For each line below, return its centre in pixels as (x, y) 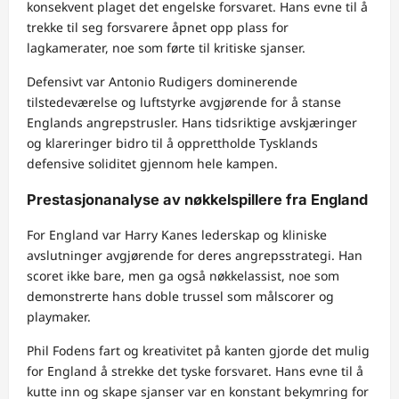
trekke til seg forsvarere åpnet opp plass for (158, 28)
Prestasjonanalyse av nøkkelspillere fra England (197, 199)
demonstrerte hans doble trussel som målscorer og (180, 297)
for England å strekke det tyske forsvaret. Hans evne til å (195, 371)
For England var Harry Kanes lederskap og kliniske (177, 235)
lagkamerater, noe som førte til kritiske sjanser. (166, 48)
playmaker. (59, 317)
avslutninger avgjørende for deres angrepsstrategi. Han (195, 256)
